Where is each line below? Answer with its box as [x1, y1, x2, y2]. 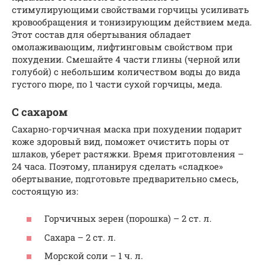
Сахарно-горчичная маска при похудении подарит [12, 122, 242, 135]
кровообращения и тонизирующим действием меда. [12, 15, 252, 28]
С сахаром [12, 104, 68, 119]
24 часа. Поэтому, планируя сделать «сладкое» [12, 160, 223, 172]
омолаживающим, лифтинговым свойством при [12, 40, 232, 53]
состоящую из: [12, 185, 78, 197]
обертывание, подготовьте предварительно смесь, [12, 172, 238, 185]
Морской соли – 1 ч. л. [44, 250, 143, 262]
